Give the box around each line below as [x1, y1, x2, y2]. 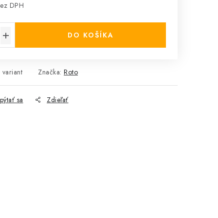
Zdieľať [47, 94, 69, 105]
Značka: [38, 67, 64, 77]
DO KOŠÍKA [67, 30, 114, 40]
